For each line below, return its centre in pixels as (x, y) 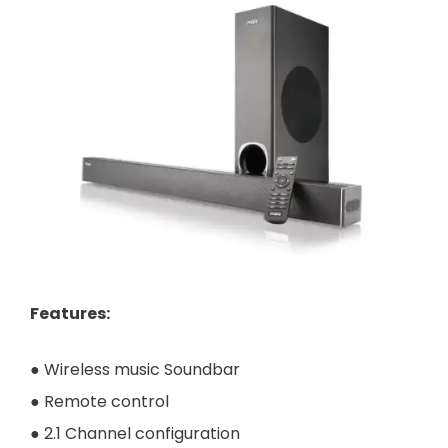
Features (68, 313)
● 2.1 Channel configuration (135, 433)
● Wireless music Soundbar (135, 369)
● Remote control (99, 401)
